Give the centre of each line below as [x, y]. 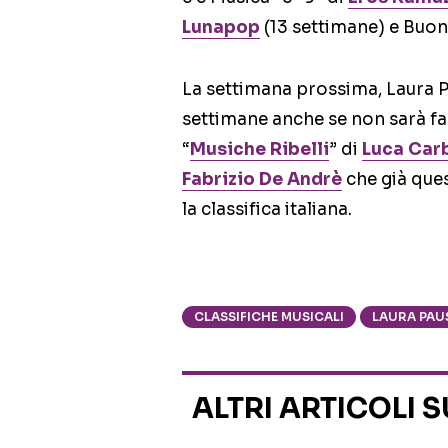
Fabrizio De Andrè [262, 180]
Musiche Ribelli [259, 150]
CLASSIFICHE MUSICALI [269, 317]
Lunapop [221, 28]
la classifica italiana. [267, 210]
